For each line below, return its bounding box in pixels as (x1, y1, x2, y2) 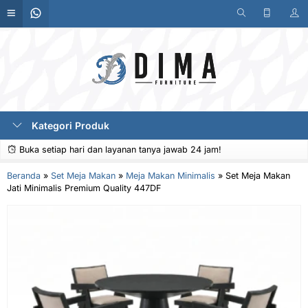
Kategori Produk (29, 120, 109, 131)
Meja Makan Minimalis (126, 170, 215, 181)
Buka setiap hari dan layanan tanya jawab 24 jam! (16, 144, 221, 155)
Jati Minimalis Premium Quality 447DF (7, 183, 161, 193)
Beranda (7, 170, 41, 181)
